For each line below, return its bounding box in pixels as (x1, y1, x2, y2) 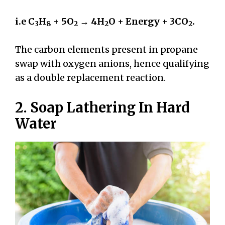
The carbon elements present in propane (15, 44, 198, 56)
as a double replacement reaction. (15, 72, 166, 84)
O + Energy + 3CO (108, 15, 188, 27)
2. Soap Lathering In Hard (15, 99, 190, 117)
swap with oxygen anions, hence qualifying (15, 58, 209, 70)
